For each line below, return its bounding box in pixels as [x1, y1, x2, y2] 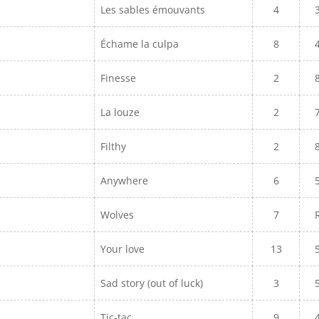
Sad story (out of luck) [100, 276, 206, 290]
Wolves [100, 208, 137, 221]
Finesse [100, 71, 137, 85]
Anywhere [100, 174, 152, 187]
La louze [100, 105, 143, 119]
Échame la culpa [100, 37, 179, 51]
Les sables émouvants [100, 3, 209, 16]
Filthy [100, 140, 127, 153]
